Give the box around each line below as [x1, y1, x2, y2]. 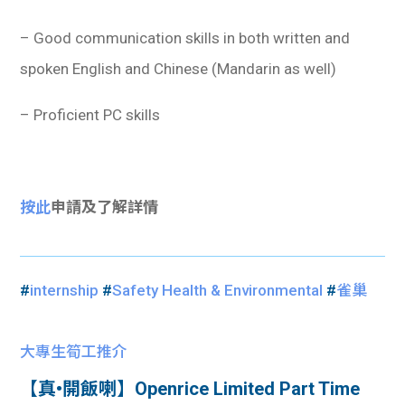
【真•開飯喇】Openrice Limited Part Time [20, 377, 361, 400]
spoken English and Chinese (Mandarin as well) [20, 59, 337, 78]
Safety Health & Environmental [112, 280, 324, 299]
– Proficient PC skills [20, 105, 161, 124]
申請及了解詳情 [51, 197, 159, 216]
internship [30, 280, 99, 299]
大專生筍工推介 [20, 342, 128, 361]
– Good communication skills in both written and [20, 28, 351, 47]
